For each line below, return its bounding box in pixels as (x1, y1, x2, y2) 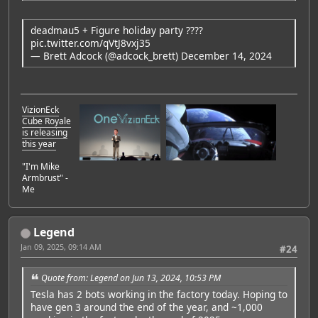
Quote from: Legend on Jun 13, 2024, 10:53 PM (41, 272, 221, 285)
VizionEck (22, 104, 59, 116)
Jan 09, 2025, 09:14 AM (21, 241, 102, 253)
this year (22, 138, 56, 150)
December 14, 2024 (181, 48, 272, 62)
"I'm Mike (22, 160, 60, 173)
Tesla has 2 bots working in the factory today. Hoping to (31, 287, 287, 302)
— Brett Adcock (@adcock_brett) (31, 48, 181, 62)
